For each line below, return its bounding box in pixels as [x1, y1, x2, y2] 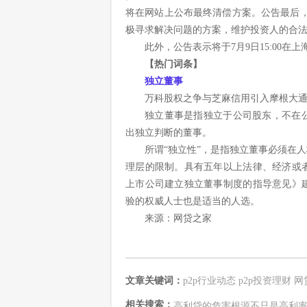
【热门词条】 [145, 59, 202, 69]
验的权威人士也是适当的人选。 [125, 196, 260, 206]
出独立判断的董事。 [125, 127, 212, 138]
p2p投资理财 [238, 275, 291, 286]
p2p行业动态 [183, 275, 236, 286]
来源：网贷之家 [145, 213, 212, 223]
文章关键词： [125, 275, 183, 286]
